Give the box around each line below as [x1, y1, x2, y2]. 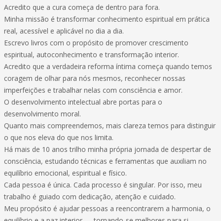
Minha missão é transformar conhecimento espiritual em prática [4, 14, 210, 24]
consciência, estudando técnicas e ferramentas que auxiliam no [4, 156, 207, 166]
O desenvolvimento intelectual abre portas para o [4, 97, 162, 107]
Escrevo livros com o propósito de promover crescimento [4, 38, 188, 47]
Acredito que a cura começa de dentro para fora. [4, 2, 160, 12]
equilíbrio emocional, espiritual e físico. [4, 168, 127, 178]
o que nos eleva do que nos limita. [4, 133, 113, 142]
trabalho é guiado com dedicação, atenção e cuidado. [4, 192, 176, 201]
